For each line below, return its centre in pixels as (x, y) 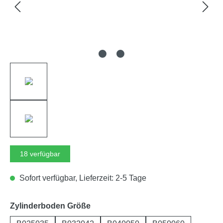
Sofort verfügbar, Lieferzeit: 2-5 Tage (82, 178)
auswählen (111, 205)
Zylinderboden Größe (50, 206)
